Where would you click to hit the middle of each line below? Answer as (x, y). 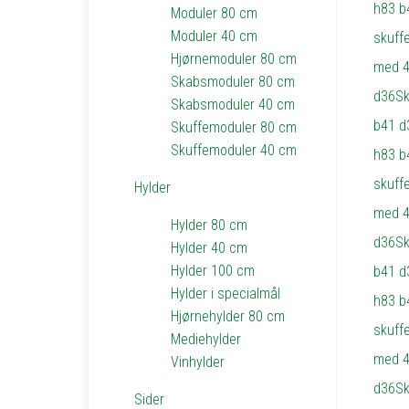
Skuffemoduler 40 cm (234, 150)
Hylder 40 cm (209, 248)
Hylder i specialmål (225, 294)
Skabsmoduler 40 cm (233, 105)
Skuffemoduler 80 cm (234, 127)
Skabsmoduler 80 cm (233, 82)
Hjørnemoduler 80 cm (234, 59)
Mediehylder (206, 339)
